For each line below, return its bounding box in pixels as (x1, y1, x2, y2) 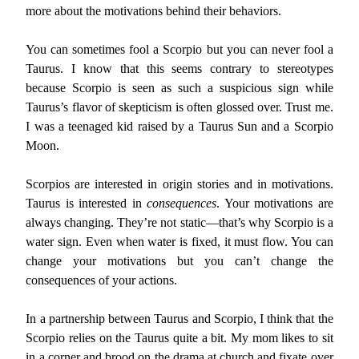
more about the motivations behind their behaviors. (26, 4, 282, 18)
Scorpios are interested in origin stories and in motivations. (26, 177, 333, 191)
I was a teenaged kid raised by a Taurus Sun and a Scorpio (26, 119, 333, 133)
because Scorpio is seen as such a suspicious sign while (26, 81, 333, 95)
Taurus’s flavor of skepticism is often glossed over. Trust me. (26, 100, 333, 114)
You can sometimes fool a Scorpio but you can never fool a (26, 42, 333, 56)
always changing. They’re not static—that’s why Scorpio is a (26, 216, 333, 229)
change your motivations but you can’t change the (26, 254, 333, 268)
